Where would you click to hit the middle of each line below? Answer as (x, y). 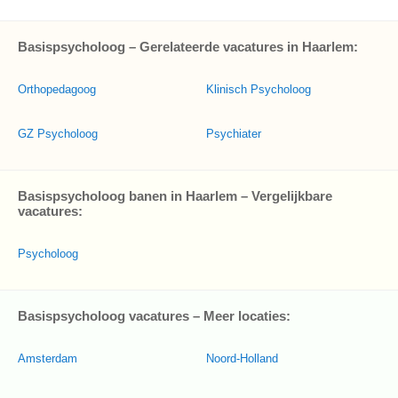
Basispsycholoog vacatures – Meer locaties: (154, 316)
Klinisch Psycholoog (259, 89)
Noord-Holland (242, 358)
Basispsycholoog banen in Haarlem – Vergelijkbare (175, 196)
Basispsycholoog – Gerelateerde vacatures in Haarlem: (188, 47)
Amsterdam (48, 358)
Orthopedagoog (57, 89)
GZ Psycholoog (58, 134)
